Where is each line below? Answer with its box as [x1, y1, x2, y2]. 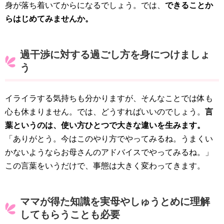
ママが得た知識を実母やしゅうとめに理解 [20, 195, 210, 207]
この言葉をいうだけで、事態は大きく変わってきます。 [5, 161, 205, 170]
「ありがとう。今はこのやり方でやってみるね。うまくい [5, 134, 213, 143]
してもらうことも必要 [20, 208, 120, 220]
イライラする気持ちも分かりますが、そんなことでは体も [5, 93, 213, 102]
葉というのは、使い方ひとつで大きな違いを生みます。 [5, 120, 205, 129]
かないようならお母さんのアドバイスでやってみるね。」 [5, 147, 213, 156]
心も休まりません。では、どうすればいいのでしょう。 [5, 107, 205, 116]
